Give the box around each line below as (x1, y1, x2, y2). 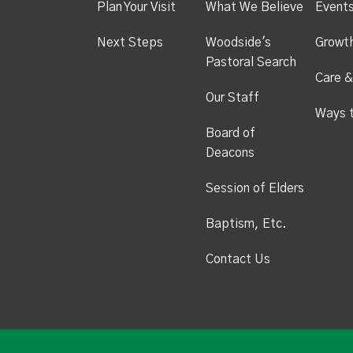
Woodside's (206, 35, 272, 49)
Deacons (206, 146, 255, 159)
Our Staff (206, 91, 260, 104)
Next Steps (96, 35, 163, 49)
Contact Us (206, 252, 271, 266)
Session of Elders (206, 181, 305, 195)
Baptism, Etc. (206, 217, 288, 230)
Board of (206, 126, 256, 139)
